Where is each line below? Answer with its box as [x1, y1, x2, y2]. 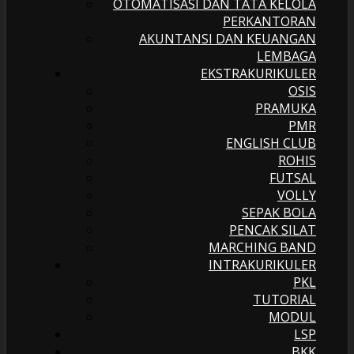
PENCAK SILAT [229, 221, 316, 239]
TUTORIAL [253, 291, 316, 308]
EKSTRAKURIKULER [201, 65, 316, 82]
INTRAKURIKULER [209, 256, 316, 273]
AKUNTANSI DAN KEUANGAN [139, 30, 316, 47]
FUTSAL [269, 169, 316, 186]
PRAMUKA [255, 100, 316, 117]
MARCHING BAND [209, 239, 316, 256]
